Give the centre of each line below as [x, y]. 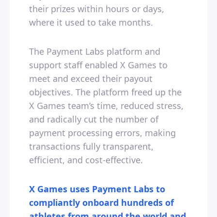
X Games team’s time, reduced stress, [106, 106]
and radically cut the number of [94, 119]
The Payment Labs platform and [95, 52]
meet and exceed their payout [91, 79]
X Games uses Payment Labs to [97, 189]
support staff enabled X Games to [98, 65]
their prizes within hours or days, [97, 9]
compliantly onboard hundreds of [101, 203]
